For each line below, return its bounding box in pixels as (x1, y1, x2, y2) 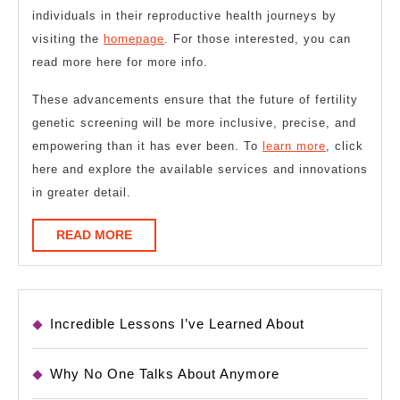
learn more (262, 138, 326, 153)
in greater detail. (32, 185, 131, 199)
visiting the (32, 31, 104, 46)
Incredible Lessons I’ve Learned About (50, 316, 304, 332)
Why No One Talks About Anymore (50, 366, 279, 382)
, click (326, 138, 363, 153)
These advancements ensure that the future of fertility (32, 92, 358, 106)
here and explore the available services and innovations (32, 162, 368, 176)
